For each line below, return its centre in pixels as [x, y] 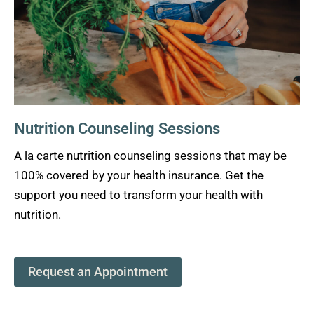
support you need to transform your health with [138, 195]
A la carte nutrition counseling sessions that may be [150, 156]
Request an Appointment [98, 272]
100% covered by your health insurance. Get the [139, 176]
